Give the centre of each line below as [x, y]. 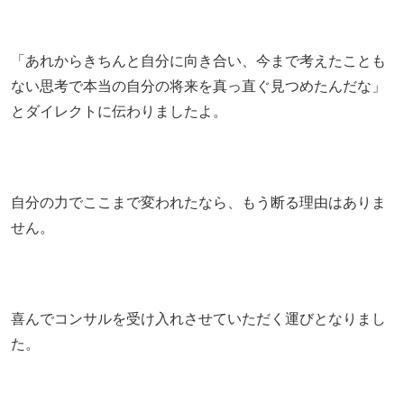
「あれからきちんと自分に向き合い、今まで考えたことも [198, 60]
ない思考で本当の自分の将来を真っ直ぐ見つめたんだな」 [198, 86]
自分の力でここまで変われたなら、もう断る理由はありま [198, 202]
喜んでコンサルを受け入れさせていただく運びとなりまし [198, 318]
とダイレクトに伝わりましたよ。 [119, 111]
